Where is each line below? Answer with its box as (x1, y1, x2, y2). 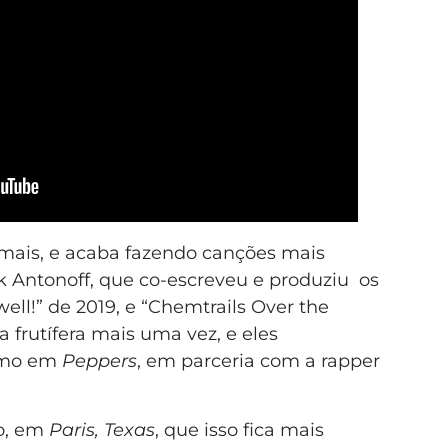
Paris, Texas (48, 418, 155, 441)
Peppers (61, 350, 137, 373)
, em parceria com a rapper (136, 350, 380, 373)
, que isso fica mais (154, 418, 324, 441)
